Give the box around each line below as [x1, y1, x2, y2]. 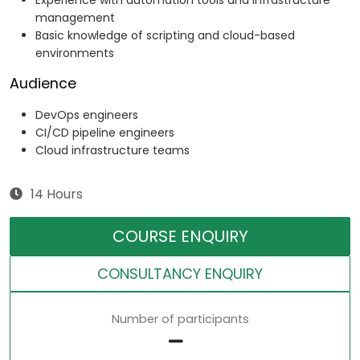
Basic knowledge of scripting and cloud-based [35, 27, 295, 44]
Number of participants [111, 311, 249, 328]
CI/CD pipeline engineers [35, 125, 174, 141]
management [35, 10, 115, 27]
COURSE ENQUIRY [112, 225, 248, 248]
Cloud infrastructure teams [35, 142, 190, 159]
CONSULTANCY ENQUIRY [97, 264, 263, 284]
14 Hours [31, 185, 83, 204]
